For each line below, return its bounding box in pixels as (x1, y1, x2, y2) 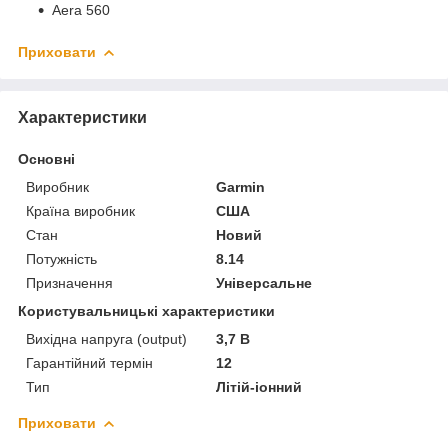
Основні (18, 150, 75, 167)
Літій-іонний (216, 378, 303, 395)
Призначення (26, 274, 113, 291)
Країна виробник (26, 202, 135, 219)
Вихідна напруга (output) (26, 330, 187, 347)
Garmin (216, 178, 266, 195)
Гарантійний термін (26, 354, 153, 371)
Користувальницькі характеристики (18, 302, 275, 319)
